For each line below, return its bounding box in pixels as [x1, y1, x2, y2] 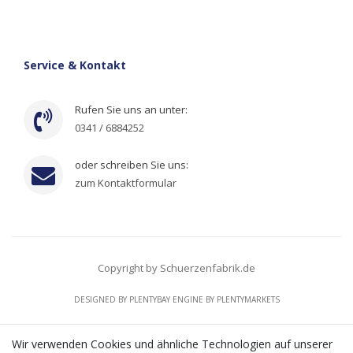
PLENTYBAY [128, 294, 170, 306]
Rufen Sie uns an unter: [75, 102, 188, 117]
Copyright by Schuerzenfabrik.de [98, 261, 255, 276]
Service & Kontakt [24, 58, 126, 73]
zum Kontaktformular [75, 176, 176, 191]
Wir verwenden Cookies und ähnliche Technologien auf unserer [12, 336, 333, 351]
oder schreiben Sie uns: [75, 158, 188, 173]
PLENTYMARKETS [216, 294, 280, 306]
